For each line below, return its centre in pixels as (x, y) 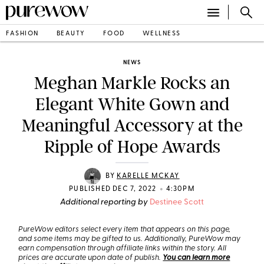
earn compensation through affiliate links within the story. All (123, 248)
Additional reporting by (104, 202)
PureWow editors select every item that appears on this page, (125, 230)
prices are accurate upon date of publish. (91, 258)
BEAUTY (71, 34)
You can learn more (197, 258)
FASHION (22, 34)
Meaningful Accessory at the (132, 126)
